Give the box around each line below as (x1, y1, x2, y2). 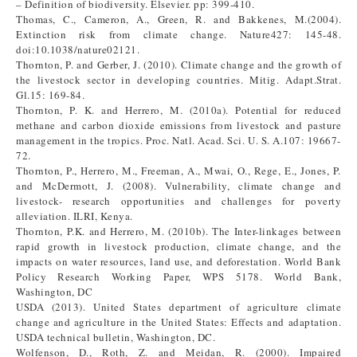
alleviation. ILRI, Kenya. (16, 209, 133, 223)
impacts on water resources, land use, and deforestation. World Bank (16, 254, 341, 269)
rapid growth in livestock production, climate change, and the (16, 239, 341, 253)
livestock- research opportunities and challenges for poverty (16, 194, 341, 208)
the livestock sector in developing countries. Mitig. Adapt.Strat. (16, 73, 341, 87)
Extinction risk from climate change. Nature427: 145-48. (16, 27, 341, 41)
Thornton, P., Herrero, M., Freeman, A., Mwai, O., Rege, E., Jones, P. (16, 163, 341, 178)
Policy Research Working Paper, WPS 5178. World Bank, (16, 269, 341, 284)
